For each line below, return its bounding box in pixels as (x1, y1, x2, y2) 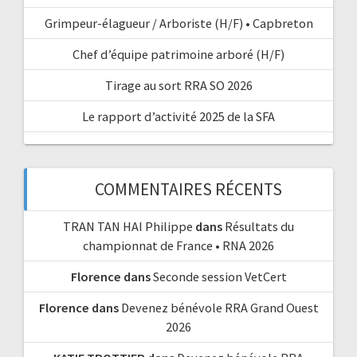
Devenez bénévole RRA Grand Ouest (120, 300, 319, 316)
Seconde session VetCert (152, 269, 287, 285)
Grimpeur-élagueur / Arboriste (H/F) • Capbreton (44, 15, 313, 32)
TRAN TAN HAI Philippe (63, 218, 193, 235)
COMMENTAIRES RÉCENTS (94, 178, 282, 201)
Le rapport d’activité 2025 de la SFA (82, 108, 275, 125)
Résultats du (225, 218, 294, 235)
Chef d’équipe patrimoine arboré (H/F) (73, 46, 284, 63)
